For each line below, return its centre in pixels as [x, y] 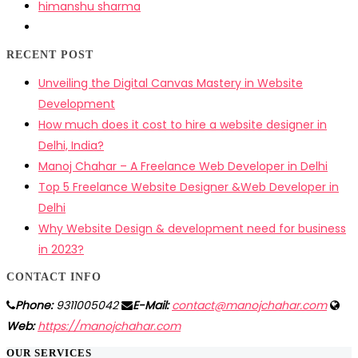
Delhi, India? [71, 145]
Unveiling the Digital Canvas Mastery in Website [171, 83]
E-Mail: [151, 305]
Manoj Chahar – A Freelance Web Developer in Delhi [183, 166]
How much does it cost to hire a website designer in [183, 124]
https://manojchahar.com [109, 326]
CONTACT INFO [54, 276]
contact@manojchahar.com [249, 305]
